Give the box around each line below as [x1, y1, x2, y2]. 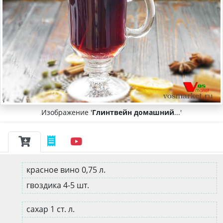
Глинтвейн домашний [92, 107, 174, 117]
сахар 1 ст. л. [26, 203, 77, 215]
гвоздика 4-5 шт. [26, 179, 91, 191]
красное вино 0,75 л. [26, 164, 108, 175]
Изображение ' [41, 107, 92, 117]
